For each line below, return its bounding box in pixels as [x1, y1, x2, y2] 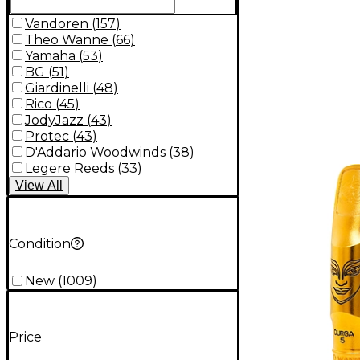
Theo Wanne [25, 31, 108, 47]
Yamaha [25, 47, 76, 63]
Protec [25, 128, 69, 144]
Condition [9, 235, 71, 252]
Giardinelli [25, 80, 89, 96]
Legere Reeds [25, 160, 114, 176]
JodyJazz [25, 112, 84, 128]
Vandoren [25, 15, 88, 31]
